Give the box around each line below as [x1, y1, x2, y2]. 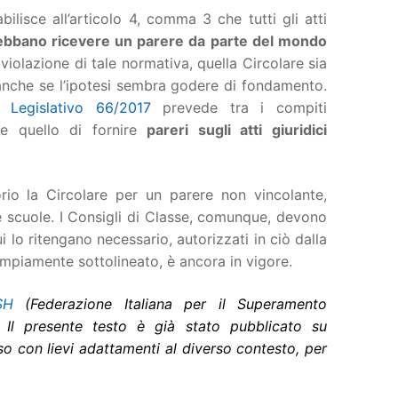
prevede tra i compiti [150, 99, 328, 117]
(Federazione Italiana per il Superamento [13, 294, 328, 313]
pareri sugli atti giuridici [147, 121, 327, 139]
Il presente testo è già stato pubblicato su [6, 316, 328, 335]
